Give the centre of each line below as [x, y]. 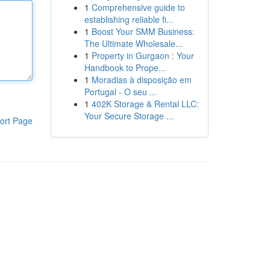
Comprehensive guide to [138, 7]
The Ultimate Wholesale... [133, 43]
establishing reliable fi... [129, 19]
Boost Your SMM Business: [143, 31]
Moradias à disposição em [141, 80]
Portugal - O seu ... [120, 92]
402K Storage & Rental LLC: [145, 104]
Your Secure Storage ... [129, 116]
